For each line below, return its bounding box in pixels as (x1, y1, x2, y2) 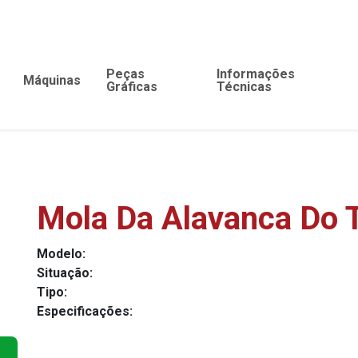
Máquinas (23, 73, 82, 88)
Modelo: (37, 246, 86, 261)
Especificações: (37, 304, 133, 319)
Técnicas (217, 79, 272, 94)
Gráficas (106, 79, 158, 94)
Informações (217, 66, 296, 82)
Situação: (37, 265, 93, 280)
